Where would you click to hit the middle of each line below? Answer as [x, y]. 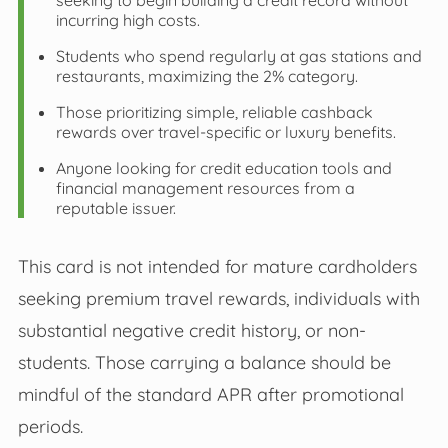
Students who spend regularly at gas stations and [238, 56]
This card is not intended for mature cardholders [217, 266]
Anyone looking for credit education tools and [223, 168]
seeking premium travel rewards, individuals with [218, 298]
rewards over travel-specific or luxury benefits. [225, 132]
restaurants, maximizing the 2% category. [206, 76]
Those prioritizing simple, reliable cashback [214, 112]
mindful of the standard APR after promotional [210, 394]
